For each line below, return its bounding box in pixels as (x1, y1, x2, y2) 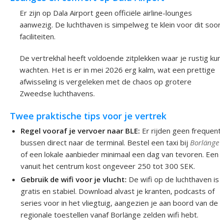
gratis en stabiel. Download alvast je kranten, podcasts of (21, 186, 215, 196)
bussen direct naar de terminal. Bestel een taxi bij (21, 137, 191, 148)
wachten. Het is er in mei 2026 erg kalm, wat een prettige (20, 64, 215, 75)
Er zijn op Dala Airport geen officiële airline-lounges (20, 7, 192, 18)
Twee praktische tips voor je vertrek (10, 110, 166, 122)
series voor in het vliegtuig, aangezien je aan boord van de (21, 198, 219, 208)
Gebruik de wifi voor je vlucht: (21, 174, 127, 185)
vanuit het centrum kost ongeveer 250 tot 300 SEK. (21, 161, 195, 171)
